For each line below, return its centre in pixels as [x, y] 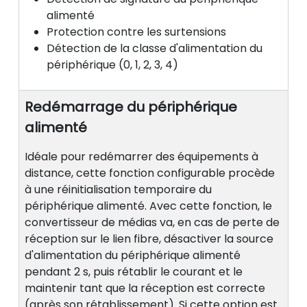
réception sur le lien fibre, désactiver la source [149, 239]
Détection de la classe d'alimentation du [155, 49]
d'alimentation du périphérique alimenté [133, 256]
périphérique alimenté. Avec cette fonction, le [148, 206]
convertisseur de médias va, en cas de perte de [152, 223]
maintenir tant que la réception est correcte [145, 288]
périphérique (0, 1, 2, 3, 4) [112, 65]
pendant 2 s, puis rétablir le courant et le [134, 272]
